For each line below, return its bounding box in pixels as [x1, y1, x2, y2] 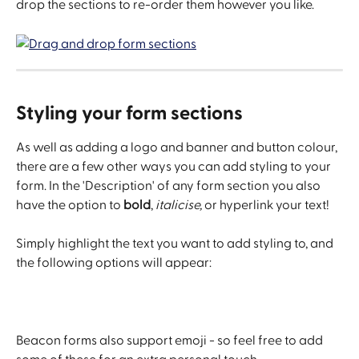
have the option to [16, 198, 123, 212]
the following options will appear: [16, 256, 212, 270]
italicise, [155, 198, 204, 212]
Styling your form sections [16, 103, 243, 123]
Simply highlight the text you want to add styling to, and [16, 237, 336, 251]
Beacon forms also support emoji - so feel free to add [16, 334, 325, 348]
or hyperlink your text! [204, 198, 329, 212]
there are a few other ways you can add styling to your [16, 159, 333, 173]
